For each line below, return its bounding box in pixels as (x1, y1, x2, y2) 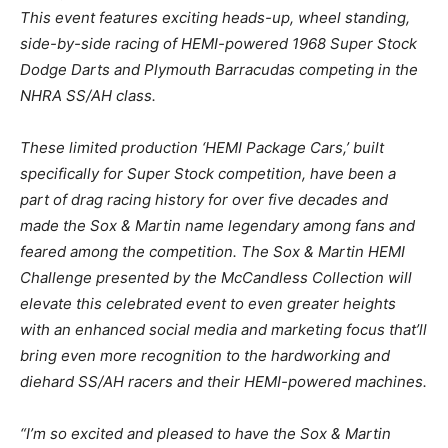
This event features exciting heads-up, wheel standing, (20, 7, 410, 27)
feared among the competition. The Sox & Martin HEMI (20, 241, 405, 261)
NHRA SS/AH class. (20, 85, 156, 105)
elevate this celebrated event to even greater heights (20, 293, 396, 313)
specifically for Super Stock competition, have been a (20, 163, 396, 183)
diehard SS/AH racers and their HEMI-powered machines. (20, 371, 427, 391)
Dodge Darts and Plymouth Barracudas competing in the (20, 59, 418, 79)
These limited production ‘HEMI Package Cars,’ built (20, 137, 384, 157)
